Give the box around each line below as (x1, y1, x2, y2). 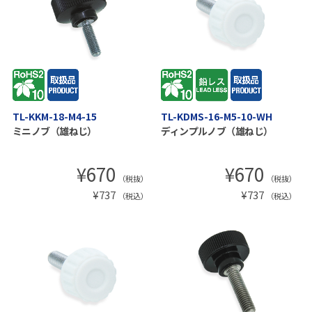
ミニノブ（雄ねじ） (12, 124, 97, 139)
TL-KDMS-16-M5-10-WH (161, 109, 273, 124)
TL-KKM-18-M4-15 (12, 109, 97, 124)
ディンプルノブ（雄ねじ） (161, 124, 273, 139)
